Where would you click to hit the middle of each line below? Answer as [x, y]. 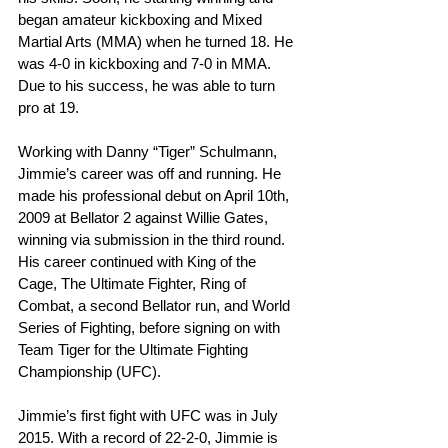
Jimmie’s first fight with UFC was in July [150, 416]
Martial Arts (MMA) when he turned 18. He [157, 42]
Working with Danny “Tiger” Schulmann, [149, 152]
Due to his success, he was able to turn [148, 86]
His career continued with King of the [139, 262]
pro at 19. [48, 108]
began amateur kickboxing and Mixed [142, 20]
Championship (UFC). [89, 372]
